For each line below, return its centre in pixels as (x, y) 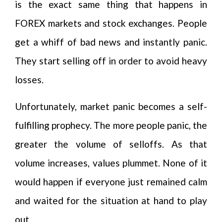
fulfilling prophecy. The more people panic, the (111, 125)
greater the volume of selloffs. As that (111, 144)
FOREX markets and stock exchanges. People (111, 23)
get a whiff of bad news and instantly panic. (111, 42)
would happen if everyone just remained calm (111, 182)
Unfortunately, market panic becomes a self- (111, 106)
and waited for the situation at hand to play (111, 200)
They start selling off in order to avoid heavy (111, 61)
